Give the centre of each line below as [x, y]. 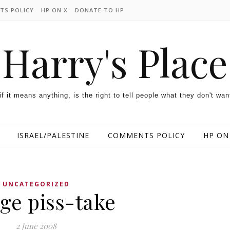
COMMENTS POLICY [146, 135]
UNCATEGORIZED [36, 184]
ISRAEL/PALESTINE [53, 135]
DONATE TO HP [100, 10]
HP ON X [54, 10]
